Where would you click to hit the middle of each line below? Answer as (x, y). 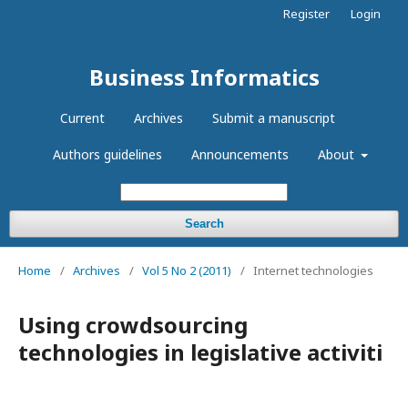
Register (306, 14)
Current (82, 118)
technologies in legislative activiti (200, 352)
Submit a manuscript (274, 118)
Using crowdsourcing (133, 325)
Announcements (240, 154)
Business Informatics (204, 77)
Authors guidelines (107, 154)
